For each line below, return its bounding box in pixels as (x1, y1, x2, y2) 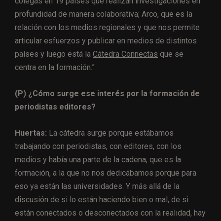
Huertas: (15, 128, 47, 138)
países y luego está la (15, 49, 93, 59)
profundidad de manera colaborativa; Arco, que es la (15, 9, 192, 19)
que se (158, 49, 184, 59)
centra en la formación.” (15, 63, 95, 73)
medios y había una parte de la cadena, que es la (15, 155, 181, 165)
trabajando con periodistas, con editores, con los (15, 142, 182, 151)
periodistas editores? (15, 102, 96, 112)
